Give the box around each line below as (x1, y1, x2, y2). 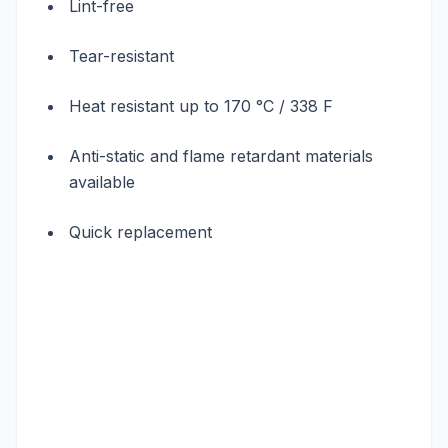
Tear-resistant (69, 46, 174, 66)
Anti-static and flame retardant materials (69, 146, 373, 166)
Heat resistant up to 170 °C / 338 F (69, 96, 333, 116)
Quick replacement (69, 222, 212, 242)
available (69, 172, 135, 192)
